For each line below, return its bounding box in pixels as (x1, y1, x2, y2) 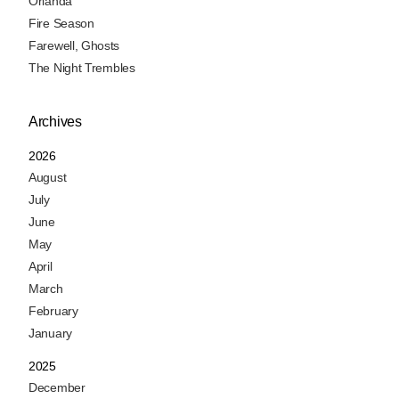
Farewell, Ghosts (28, 38, 120, 53)
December (28, 380, 85, 395)
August (28, 170, 67, 185)
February (28, 304, 78, 319)
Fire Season (28, 16, 94, 31)
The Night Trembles (28, 61, 135, 76)
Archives (28, 114, 82, 130)
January (28, 326, 72, 341)
